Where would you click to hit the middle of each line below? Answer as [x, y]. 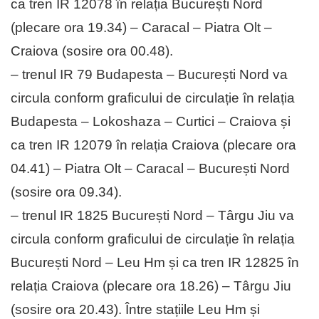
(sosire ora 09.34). [66, 192]
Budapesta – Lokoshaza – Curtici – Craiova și [151, 122]
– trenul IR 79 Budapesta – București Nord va [149, 75]
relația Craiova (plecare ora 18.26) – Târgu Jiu [151, 286]
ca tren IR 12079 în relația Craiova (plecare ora [153, 145]
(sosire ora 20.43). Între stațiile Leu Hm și [135, 310]
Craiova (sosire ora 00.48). [92, 51]
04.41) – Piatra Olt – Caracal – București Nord [150, 169]
